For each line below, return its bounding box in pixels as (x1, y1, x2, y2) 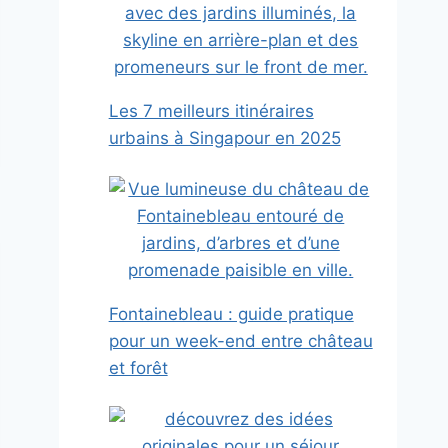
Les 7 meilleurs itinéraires (108, 101, 314, 122)
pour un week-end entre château (108, 331, 373, 352)
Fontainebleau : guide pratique (108, 304, 354, 325)
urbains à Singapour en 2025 (108, 128, 341, 149)
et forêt (108, 358, 168, 379)
